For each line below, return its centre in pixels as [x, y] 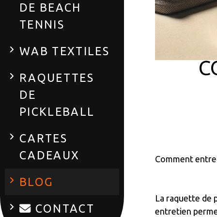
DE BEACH [50, 7]
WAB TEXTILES [65, 51]
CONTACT [63, 208]
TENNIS [42, 24]
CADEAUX [50, 155]
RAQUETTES [57, 77]
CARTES [44, 138]
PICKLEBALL [57, 111]
